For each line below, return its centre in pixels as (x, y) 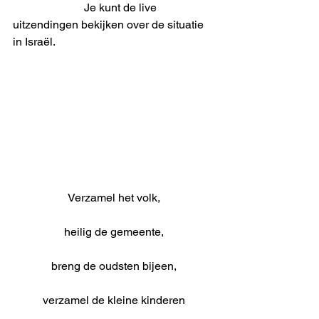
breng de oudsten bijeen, (114, 266)
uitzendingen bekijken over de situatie (110, 24)
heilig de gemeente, (114, 232)
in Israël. (34, 41)
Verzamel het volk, (114, 198)
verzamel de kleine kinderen (114, 300)
